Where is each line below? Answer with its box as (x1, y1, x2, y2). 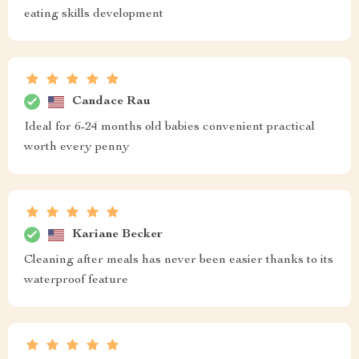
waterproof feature (24, 274, 128, 288)
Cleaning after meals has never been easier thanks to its (24, 254, 333, 268)
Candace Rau (72, 95, 151, 108)
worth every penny (24, 141, 130, 155)
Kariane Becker (72, 228, 163, 241)
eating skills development (24, 8, 163, 22)
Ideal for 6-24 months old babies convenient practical (24, 121, 315, 135)
